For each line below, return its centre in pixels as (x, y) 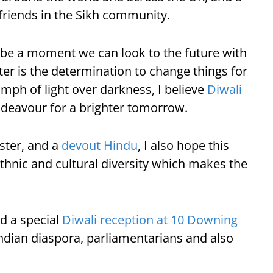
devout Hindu (100, 145)
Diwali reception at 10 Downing (150, 220)
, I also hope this (183, 145)
